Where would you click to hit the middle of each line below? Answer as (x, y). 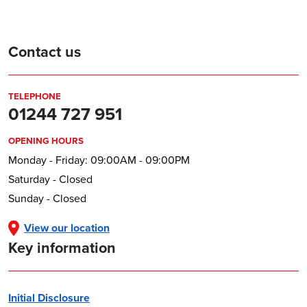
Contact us (45, 52)
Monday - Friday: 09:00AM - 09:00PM (99, 160)
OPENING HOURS (46, 141)
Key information (62, 248)
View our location (67, 228)
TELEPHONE (35, 97)
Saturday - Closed (50, 179)
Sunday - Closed (47, 198)
